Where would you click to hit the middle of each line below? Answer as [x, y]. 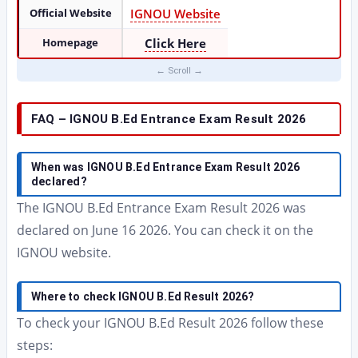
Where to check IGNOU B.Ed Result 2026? [143, 296]
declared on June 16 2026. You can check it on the [165, 230]
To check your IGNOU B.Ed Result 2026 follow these [170, 323]
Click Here [175, 43]
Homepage [70, 42]
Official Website [70, 13]
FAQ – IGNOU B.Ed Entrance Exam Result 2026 [169, 119]
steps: [35, 345]
